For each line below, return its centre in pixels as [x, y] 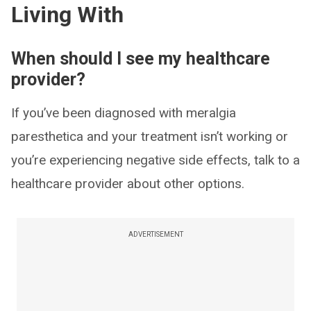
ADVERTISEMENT [155, 235]
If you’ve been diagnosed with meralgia [124, 113]
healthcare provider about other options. [128, 184]
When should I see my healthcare [141, 59]
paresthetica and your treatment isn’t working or [150, 137]
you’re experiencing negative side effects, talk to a [155, 160]
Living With [67, 15]
